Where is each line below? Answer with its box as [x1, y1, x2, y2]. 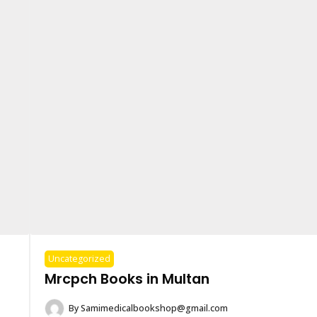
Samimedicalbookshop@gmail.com [80, 302, 228, 315]
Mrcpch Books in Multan [44, 270, 209, 289]
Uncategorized [47, 253, 110, 265]
